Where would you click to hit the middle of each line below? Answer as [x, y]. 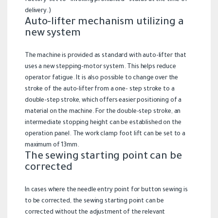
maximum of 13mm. [52, 146]
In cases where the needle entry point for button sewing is [106, 191]
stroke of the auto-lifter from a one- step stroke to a [100, 90]
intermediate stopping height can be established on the [103, 123]
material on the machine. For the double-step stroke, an [103, 112]
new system [53, 34]
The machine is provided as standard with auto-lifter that [106, 56]
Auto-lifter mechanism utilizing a [104, 23]
